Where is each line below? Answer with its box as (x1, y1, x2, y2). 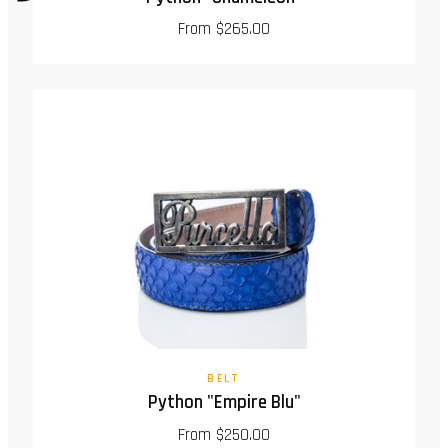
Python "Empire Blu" (147, 391, 301, 415)
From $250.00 (178, 423, 270, 446)
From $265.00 (178, 18, 270, 41)
